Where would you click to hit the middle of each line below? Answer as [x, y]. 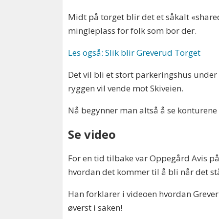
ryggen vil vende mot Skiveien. [127, 88]
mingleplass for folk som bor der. [132, 30]
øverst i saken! [95, 208]
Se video [92, 135]
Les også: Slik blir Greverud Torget [134, 52]
